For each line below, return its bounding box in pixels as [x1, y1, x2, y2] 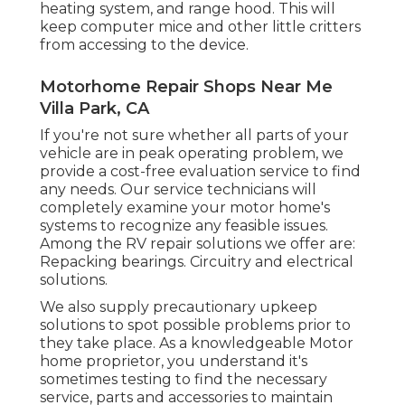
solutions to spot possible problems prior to [40, 316, 351, 334]
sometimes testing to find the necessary [40, 370, 327, 388]
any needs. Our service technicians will [40, 180, 316, 198]
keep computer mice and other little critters [40, 17, 361, 35]
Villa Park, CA [40, 98, 149, 118]
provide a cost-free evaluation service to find [40, 162, 361, 180]
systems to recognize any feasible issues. [40, 216, 328, 234]
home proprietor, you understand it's [40, 352, 307, 370]
